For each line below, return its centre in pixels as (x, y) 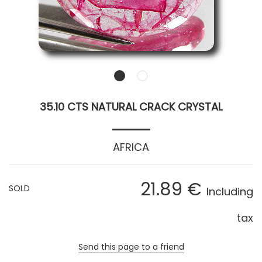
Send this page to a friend (131, 247)
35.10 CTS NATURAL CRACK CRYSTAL (131, 107)
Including (230, 192)
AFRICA (131, 147)
